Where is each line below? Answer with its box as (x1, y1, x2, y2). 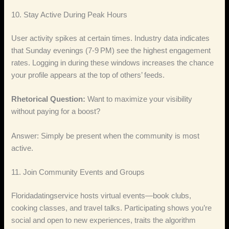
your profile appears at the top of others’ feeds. (11, 71, 165, 79)
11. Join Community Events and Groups (11, 168, 145, 177)
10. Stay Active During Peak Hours (11, 11, 128, 19)
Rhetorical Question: (11, 95, 86, 104)
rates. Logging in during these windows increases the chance (11, 58, 214, 67)
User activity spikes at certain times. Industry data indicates (11, 34, 210, 42)
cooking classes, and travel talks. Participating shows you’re (11, 203, 212, 212)
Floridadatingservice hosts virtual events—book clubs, (11, 191, 192, 200)
